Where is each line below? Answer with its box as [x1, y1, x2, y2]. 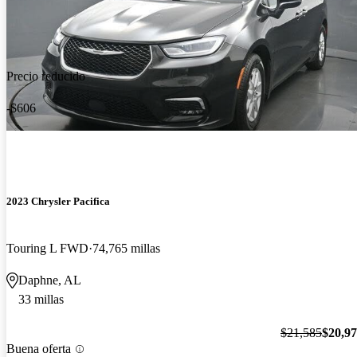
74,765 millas [92, 241, 160, 255]
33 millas [18, 292, 64, 306]
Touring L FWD [6, 241, 88, 255]
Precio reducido [6, 69, 85, 84]
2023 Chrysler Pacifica [6, 194, 110, 207]
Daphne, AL [18, 273, 81, 287]
